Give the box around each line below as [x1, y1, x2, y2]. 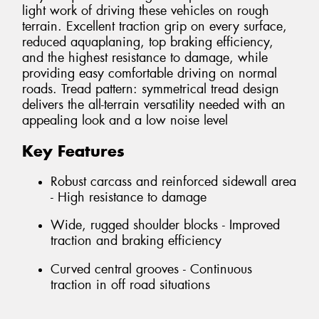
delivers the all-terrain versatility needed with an [22, 96, 286, 114]
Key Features [22, 141, 125, 162]
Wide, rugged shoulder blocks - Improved [51, 216, 280, 234]
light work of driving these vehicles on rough [22, 2, 269, 20]
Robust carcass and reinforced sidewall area [51, 172, 296, 190]
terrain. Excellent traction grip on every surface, [22, 18, 287, 36]
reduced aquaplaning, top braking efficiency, [22, 33, 273, 51]
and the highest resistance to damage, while [22, 49, 268, 67]
